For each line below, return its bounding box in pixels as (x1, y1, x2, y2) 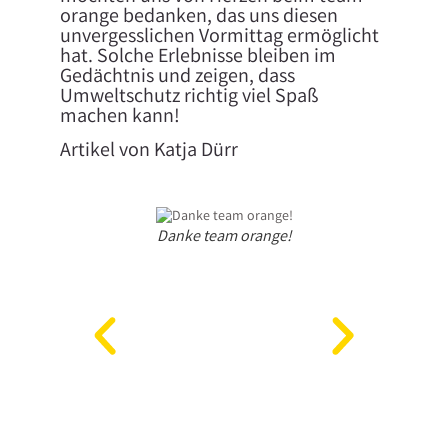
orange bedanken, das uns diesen (59, 2, 338, 32)
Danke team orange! (156, 225, 292, 249)
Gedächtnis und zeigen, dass (59, 62, 295, 92)
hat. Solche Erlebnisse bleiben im (59, 42, 336, 72)
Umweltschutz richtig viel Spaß (59, 82, 318, 112)
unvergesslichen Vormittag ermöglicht (59, 22, 379, 52)
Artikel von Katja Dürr (59, 137, 238, 167)
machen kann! (59, 102, 180, 132)
